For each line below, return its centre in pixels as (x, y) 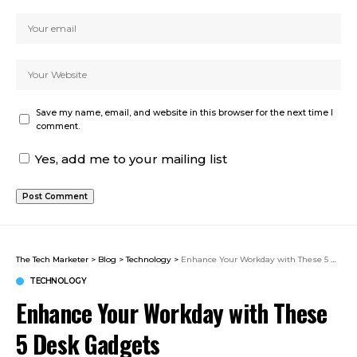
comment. (58, 126)
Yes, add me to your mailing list (129, 159)
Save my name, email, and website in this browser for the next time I (184, 112)
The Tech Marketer (52, 259)
